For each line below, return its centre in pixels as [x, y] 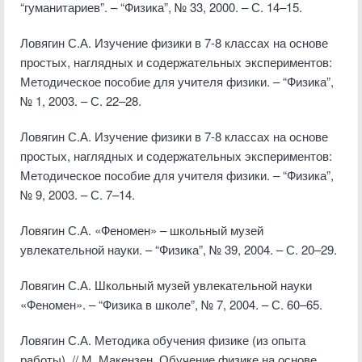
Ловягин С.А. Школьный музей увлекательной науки [166, 285]
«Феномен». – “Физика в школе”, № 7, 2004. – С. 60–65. [171, 304]
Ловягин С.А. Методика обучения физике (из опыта [163, 340]
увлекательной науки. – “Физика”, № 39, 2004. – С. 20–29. [179, 249]
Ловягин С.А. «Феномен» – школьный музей [142, 230]
